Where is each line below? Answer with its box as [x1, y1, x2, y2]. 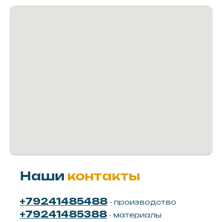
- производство [108, 197, 176, 206]
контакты [67, 168, 140, 183]
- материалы [109, 210, 162, 219]
